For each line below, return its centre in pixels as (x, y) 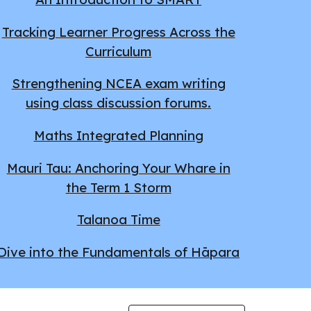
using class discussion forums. (119, 103)
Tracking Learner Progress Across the (118, 32)
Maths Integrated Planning (118, 135)
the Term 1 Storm (118, 187)
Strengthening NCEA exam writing (118, 84)
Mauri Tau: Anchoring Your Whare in (118, 168)
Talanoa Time (118, 220)
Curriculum (119, 51)
